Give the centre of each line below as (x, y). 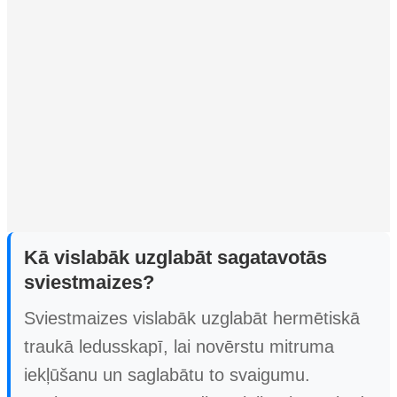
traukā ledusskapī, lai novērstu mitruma (179, 346)
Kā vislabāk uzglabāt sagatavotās (175, 257)
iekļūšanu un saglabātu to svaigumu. (167, 374)
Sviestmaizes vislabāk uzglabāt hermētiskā (192, 318)
